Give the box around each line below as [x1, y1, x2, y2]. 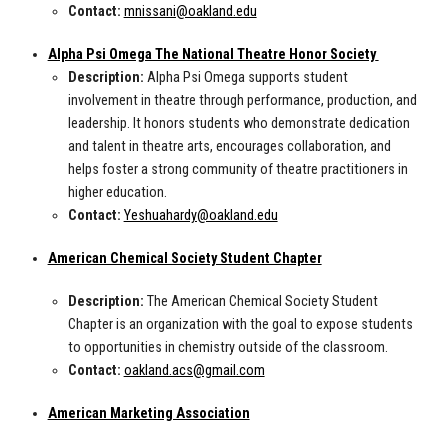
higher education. [67, 184, 167, 202]
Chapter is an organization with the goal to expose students [67, 316, 413, 334]
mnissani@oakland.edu [123, 3, 257, 21]
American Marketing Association [47, 405, 250, 423]
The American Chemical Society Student [143, 293, 378, 311]
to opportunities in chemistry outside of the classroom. [67, 339, 388, 357]
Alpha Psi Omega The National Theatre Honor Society [47, 46, 376, 64]
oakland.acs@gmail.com [123, 362, 265, 380]
